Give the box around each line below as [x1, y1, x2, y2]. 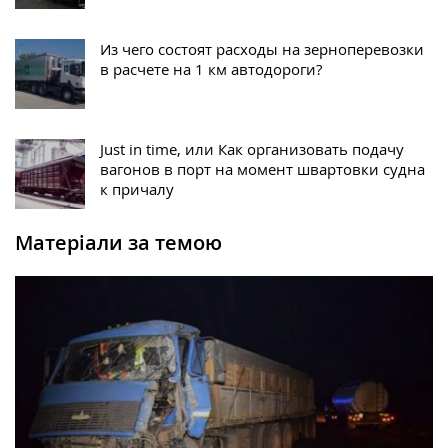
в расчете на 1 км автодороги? [100, 59, 322, 80]
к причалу [100, 179, 174, 200]
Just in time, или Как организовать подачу [100, 139, 404, 160]
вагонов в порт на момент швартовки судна [100, 159, 425, 180]
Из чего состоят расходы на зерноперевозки [100, 39, 424, 60]
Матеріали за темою [15, 229, 222, 257]
